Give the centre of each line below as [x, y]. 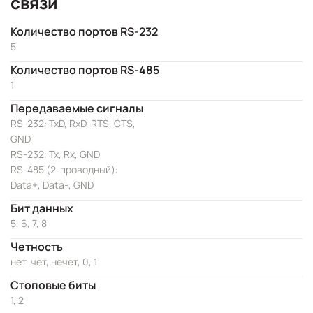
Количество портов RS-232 [84, 31]
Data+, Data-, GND [52, 185]
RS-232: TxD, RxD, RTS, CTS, [73, 123]
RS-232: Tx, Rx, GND [55, 154]
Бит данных [42, 208]
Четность [37, 247]
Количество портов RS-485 [85, 70]
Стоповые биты [53, 285]
